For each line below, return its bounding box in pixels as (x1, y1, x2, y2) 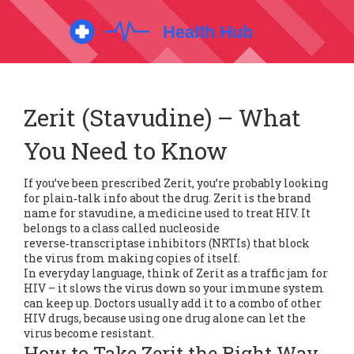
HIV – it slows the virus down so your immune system (24, 281, 324, 296)
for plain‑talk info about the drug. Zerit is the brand (24, 190, 311, 205)
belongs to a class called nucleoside (24, 220, 220, 235)
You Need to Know (24, 135, 228, 166)
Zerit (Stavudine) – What (24, 102, 301, 133)
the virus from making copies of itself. (24, 250, 240, 265)
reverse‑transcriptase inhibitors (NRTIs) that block (24, 235, 310, 250)
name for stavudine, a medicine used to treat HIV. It (24, 205, 311, 220)
